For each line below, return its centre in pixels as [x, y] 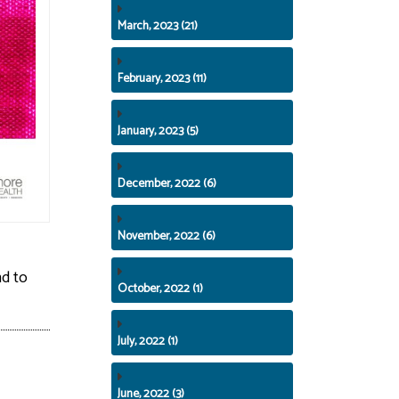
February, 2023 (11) [163, 78]
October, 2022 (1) [161, 288]
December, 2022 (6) [167, 183]
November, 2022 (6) [167, 236]
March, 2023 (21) [158, 25]
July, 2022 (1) [148, 341]
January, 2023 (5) [159, 130]
